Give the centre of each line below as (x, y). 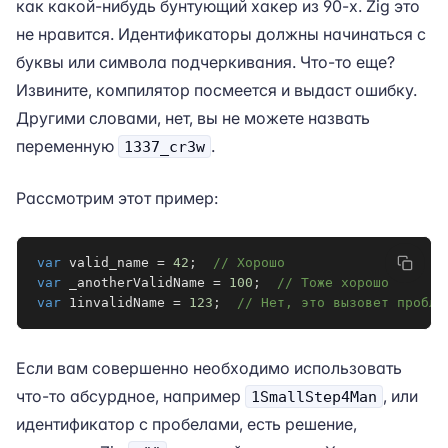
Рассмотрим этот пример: (117, 198)
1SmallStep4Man (314, 396)
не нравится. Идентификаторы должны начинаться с (221, 34)
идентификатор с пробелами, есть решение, (186, 424)
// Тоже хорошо (333, 282)
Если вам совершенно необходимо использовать (209, 368)
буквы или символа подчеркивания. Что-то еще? (205, 62)
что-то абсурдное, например (130, 396)
